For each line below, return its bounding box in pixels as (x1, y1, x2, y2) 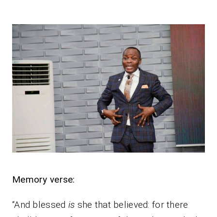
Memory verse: (12, 174, 88, 186)
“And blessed (12, 199, 68, 211)
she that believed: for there (75, 199, 188, 211)
